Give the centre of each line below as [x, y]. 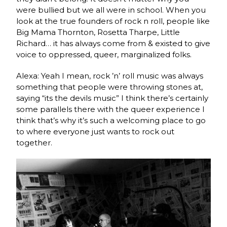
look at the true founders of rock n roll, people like [113, 21]
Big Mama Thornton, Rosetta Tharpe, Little [98, 32]
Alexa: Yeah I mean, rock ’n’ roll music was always [110, 76]
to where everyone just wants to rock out [96, 132]
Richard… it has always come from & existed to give [113, 44]
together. [34, 143]
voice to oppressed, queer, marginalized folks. [104, 55]
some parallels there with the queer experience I [111, 109]
